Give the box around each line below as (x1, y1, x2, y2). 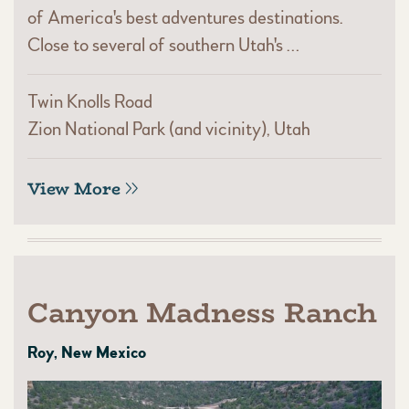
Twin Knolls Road (27, 90, 152, 114)
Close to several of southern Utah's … (27, 34, 299, 58)
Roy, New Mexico (27, 342, 146, 364)
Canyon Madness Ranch (27, 291, 377, 335)
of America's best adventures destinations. (27, 6, 343, 30)
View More (27, 176, 121, 203)
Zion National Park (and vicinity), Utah (27, 118, 310, 142)
